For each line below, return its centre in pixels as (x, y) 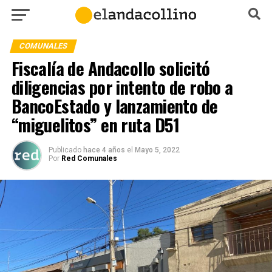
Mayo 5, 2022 (157, 150)
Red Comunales (89, 158)
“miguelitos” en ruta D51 (95, 124)
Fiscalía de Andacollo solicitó (110, 68)
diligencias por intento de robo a (122, 87)
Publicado (65, 150)
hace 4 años (104, 150)
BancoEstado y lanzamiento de (114, 106)
